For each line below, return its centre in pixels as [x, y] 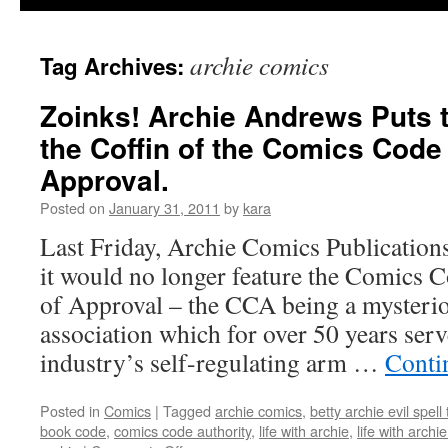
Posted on [72, 207]
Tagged [187, 410]
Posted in [70, 410]
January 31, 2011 [164, 207]
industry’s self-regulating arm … [212, 362]
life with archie [304, 430]
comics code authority [182, 430]
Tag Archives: [115, 66]
